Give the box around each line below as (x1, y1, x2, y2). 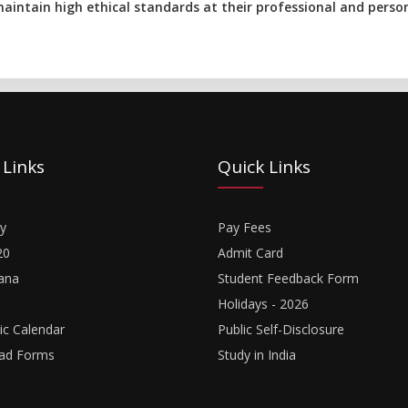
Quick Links (218, 155, 311, 178)
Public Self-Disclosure (218, 321, 344, 338)
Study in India (218, 346, 296, 363)
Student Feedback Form (218, 270, 359, 287)
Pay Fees (218, 219, 271, 236)
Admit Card (218, 244, 283, 261)
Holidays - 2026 (218, 295, 309, 312)
